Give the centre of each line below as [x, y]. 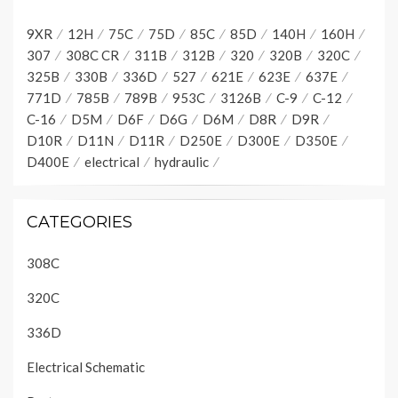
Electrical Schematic [86, 367]
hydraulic [182, 162]
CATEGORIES [80, 223]
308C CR [92, 56]
